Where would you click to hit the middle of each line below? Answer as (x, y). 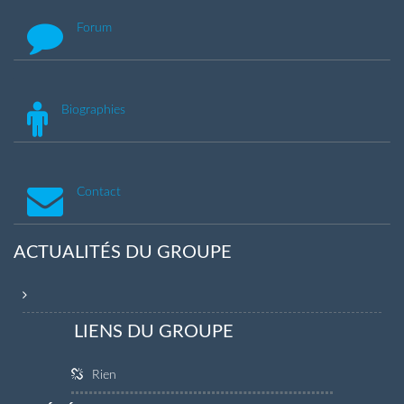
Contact (99, 192)
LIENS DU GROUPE (153, 331)
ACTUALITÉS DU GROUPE (123, 252)
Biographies (93, 110)
